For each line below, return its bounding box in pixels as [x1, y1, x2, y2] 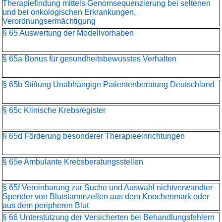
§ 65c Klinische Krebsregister [2, 106, 106, 114]
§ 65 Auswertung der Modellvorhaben [2, 29, 134, 37]
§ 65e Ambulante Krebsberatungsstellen [2, 158, 143, 166]
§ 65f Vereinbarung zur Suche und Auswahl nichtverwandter [2, 183, 213, 192]
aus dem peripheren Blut [2, 201, 89, 210]
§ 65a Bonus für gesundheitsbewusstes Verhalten [2, 55, 176, 63]
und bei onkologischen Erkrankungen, [2, 8, 136, 16]
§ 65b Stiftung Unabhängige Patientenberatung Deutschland [2, 80, 215, 89]
